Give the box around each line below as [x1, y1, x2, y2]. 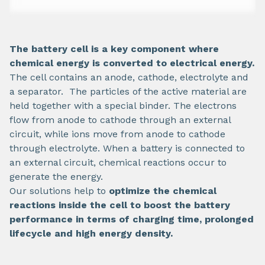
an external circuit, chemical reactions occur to [9, 156, 227, 168]
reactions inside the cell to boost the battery [9, 199, 230, 211]
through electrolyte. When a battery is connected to [9, 142, 245, 154]
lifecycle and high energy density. [9, 227, 173, 239]
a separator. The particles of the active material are [9, 85, 247, 97]
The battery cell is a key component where [9, 43, 219, 54]
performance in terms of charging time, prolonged [9, 213, 254, 225]
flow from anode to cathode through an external [9, 114, 231, 125]
